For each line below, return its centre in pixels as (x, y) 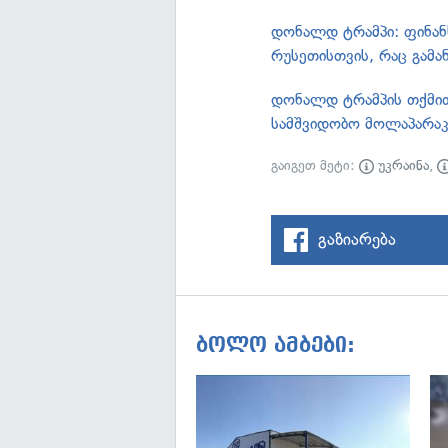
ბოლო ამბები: (275, 345)
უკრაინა (402, 165)
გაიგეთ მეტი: (315, 165)
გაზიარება (357, 239)
